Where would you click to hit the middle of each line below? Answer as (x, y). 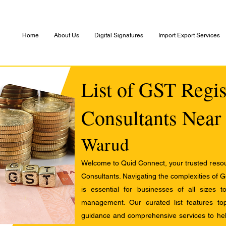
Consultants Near (151, 117)
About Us (67, 35)
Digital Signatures (119, 35)
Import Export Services (189, 35)
